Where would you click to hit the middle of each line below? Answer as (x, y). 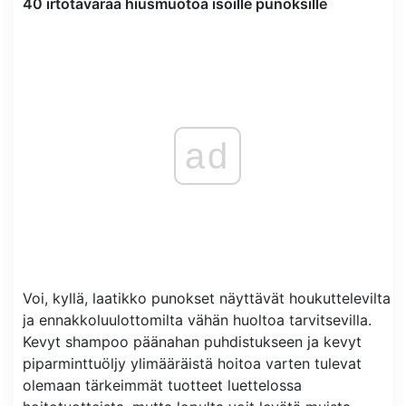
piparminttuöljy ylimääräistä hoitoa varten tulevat (192, 363)
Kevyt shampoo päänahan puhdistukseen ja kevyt (192, 341)
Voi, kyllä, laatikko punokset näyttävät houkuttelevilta (207, 298)
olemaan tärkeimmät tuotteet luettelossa (162, 385)
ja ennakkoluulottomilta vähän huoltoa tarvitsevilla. (197, 319)
